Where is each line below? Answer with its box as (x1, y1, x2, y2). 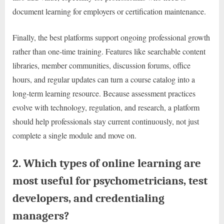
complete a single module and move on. (12, 130, 136, 141)
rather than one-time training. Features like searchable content (12, 46, 205, 57)
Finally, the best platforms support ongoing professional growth (12, 32, 210, 43)
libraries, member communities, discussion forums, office (12, 60, 190, 71)
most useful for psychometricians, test (12, 174, 207, 188)
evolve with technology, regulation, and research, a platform (12, 102, 199, 113)
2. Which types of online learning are (12, 156, 201, 170)
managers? (12, 209, 69, 223)
